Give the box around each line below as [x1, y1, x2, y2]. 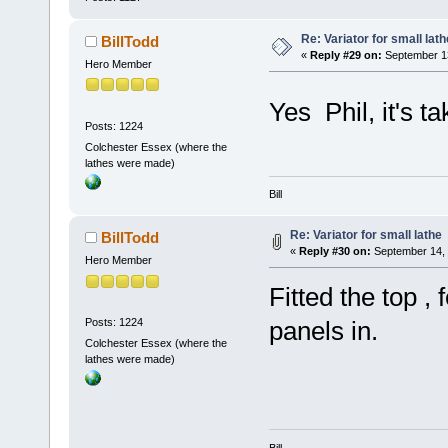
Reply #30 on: [298, 245, 371, 258]
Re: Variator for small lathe [289, 228, 442, 243]
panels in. [268, 316, 378, 347]
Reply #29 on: [309, 49, 382, 62]
